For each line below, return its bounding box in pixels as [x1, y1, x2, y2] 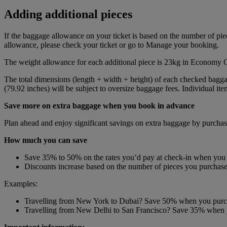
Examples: [4, 179, 37, 188]
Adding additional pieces [4, 8, 132, 21]
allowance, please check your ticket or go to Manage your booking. [4, 41, 219, 50]
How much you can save [4, 136, 87, 145]
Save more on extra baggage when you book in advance [4, 101, 195, 110]
